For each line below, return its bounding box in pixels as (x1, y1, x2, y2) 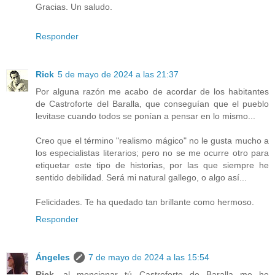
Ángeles (36, 252, 70, 262)
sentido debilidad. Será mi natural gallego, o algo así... (36, 172, 247, 182)
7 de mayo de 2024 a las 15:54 (88, 252, 209, 262)
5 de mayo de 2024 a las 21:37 (58, 69, 179, 79)
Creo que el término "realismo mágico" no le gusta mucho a (36, 135, 269, 145)
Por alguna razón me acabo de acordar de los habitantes (36, 86, 269, 96)
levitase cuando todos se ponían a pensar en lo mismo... (36, 110, 255, 121)
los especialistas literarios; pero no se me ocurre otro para (36, 147, 269, 158)
